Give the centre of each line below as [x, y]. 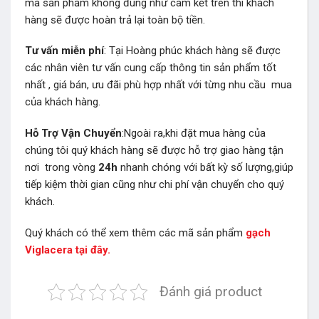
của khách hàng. [63, 102]
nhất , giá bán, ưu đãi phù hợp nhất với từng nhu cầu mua [158, 85]
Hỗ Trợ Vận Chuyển [73, 134]
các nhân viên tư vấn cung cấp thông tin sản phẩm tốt [151, 68]
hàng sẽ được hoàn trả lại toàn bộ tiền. [115, 20]
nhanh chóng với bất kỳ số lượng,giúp [205, 168]
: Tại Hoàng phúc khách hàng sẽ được [192, 51]
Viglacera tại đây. [68, 250]
